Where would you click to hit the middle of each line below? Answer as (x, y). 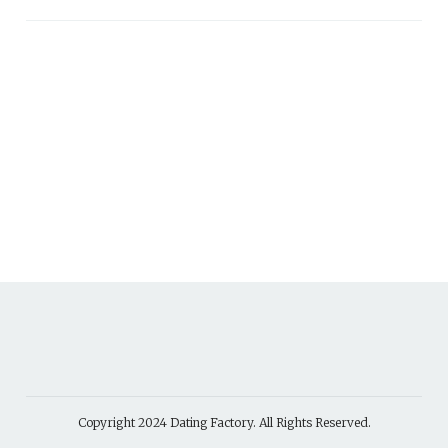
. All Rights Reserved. (311, 422)
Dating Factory (211, 422)
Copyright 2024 (123, 422)
